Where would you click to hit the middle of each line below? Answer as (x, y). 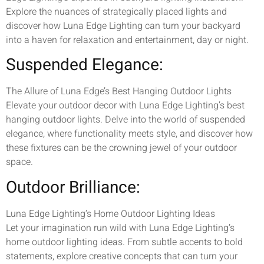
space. (19, 162)
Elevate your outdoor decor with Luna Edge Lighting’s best (125, 106)
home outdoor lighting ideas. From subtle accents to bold (124, 242)
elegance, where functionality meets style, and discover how (129, 134)
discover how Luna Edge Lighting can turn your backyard (123, 26)
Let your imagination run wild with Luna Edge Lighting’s (120, 228)
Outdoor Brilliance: (73, 187)
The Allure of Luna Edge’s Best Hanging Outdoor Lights (119, 92)
